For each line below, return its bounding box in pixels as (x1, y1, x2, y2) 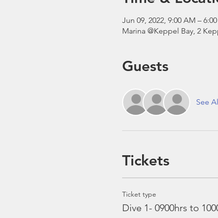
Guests (122, 57, 168, 75)
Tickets (122, 152, 169, 170)
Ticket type (122, 190, 156, 199)
